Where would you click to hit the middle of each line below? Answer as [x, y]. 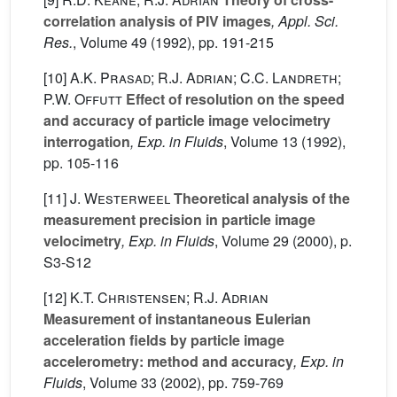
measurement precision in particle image [179, 220]
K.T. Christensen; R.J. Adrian [169, 298]
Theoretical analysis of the [260, 198]
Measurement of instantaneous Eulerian [177, 319]
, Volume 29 [252, 241]
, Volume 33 [120, 383]
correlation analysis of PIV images [157, 21]
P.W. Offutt [83, 99]
